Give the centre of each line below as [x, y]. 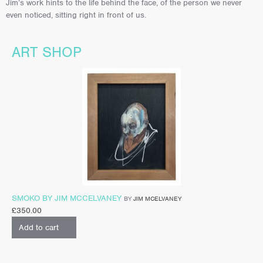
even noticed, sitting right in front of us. [76, 15]
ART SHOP [47, 52]
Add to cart [39, 228]
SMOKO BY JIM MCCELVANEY [67, 198]
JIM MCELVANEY [157, 199]
